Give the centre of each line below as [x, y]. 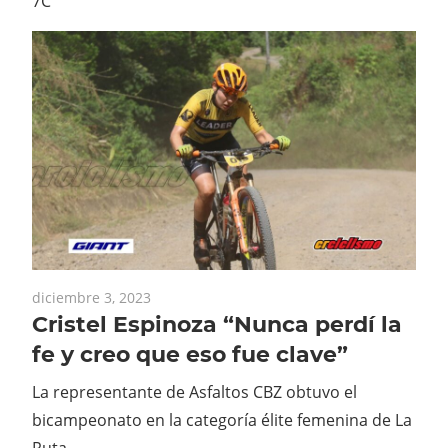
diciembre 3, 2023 [91, 297]
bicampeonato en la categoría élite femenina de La [222, 419]
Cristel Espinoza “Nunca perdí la [217, 324]
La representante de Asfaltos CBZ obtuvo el [194, 391]
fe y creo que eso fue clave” [190, 354]
